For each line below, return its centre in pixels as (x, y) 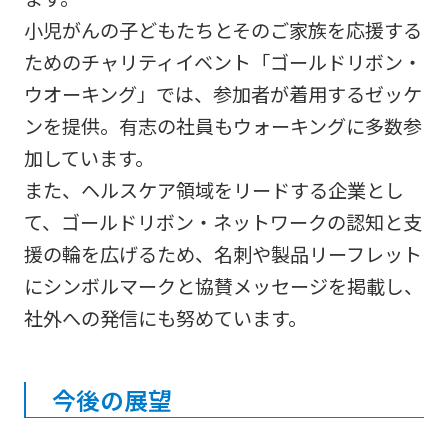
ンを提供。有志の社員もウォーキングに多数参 (222, 125)
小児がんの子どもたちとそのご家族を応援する (222, 29)
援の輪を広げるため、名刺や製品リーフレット (222, 253)
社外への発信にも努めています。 (165, 317)
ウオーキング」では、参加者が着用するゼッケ (222, 93)
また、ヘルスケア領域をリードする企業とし (213, 189)
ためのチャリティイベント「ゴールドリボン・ (222, 61)
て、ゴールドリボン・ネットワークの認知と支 (222, 221)
